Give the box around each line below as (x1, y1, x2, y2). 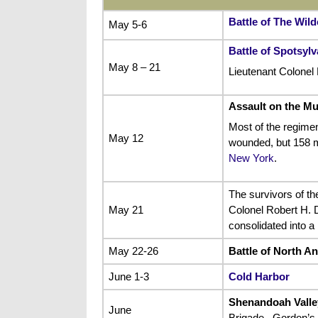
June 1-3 (108, 270, 149, 283)
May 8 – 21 (108, 60, 160, 73)
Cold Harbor (228, 270, 290, 283)
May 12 (108, 131, 143, 144)
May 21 (108, 203, 143, 216)
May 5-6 (108, 18, 147, 31)
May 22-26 (108, 244, 158, 257)
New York (228, 152, 274, 165)
